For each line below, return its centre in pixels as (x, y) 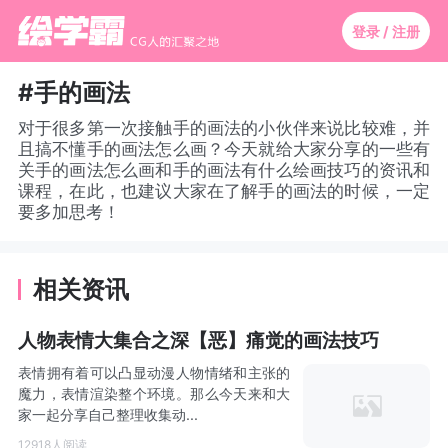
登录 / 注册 (385, 31)
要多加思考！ (68, 211)
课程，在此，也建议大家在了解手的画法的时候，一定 (224, 190)
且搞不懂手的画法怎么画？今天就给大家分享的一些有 (224, 148)
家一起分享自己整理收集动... (107, 415)
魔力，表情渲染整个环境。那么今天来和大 (154, 394)
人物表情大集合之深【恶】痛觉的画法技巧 (198, 339)
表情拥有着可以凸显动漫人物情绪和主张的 (154, 373)
